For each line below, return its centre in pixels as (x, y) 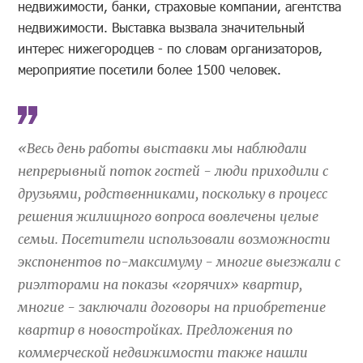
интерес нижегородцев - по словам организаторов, (171, 48)
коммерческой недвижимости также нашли (163, 352)
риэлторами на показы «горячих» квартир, (160, 284)
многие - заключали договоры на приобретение (172, 307)
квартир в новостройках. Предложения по (156, 329)
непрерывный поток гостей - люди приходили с (173, 171)
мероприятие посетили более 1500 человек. (150, 69)
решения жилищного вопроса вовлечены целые (169, 216)
